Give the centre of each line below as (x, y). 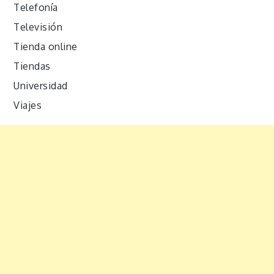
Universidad (41, 85)
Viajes (28, 105)
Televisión (38, 27)
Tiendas (32, 66)
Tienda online (46, 46)
